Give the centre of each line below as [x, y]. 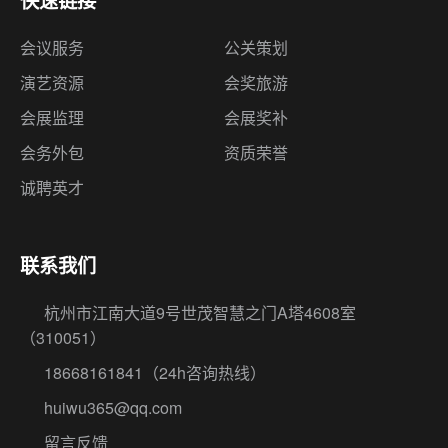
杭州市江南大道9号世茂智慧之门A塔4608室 [198, 313]
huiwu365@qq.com [111, 408]
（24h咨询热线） [204, 373]
